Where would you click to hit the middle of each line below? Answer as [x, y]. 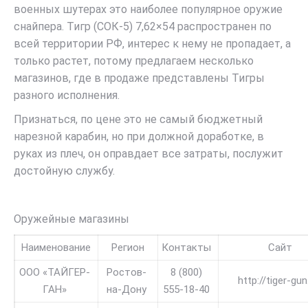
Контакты [186, 247]
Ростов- [126, 272]
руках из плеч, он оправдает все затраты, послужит [148, 154]
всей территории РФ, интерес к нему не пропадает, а [152, 44]
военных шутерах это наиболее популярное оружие [148, 9]
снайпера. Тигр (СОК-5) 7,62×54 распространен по [143, 26]
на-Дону [126, 289]
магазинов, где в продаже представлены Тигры [139, 78]
